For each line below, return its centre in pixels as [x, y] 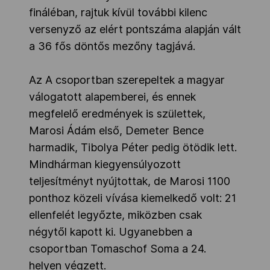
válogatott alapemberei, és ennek [112, 97]
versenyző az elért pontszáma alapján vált [135, 30]
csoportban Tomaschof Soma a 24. [118, 249]
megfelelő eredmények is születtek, [117, 114]
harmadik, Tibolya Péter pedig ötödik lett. [133, 148]
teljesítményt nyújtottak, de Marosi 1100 [130, 181]
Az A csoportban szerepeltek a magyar [127, 80]
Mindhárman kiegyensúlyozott [105, 165]
